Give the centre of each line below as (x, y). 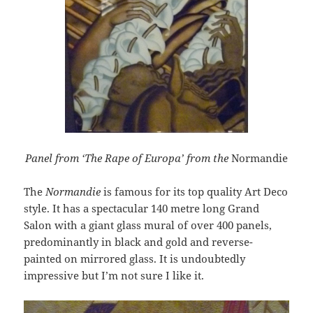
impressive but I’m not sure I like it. (114, 275)
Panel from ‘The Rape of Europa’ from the (128, 158)
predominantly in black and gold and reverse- (139, 241)
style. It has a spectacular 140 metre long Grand (142, 208)
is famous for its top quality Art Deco (195, 191)
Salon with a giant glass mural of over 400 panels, (148, 225)
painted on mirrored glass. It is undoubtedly (135, 258)
